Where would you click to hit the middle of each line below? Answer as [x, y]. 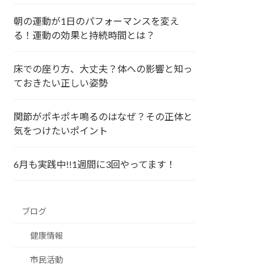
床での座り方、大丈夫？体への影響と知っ [103, 68]
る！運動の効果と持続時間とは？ [85, 35]
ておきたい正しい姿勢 [61, 82]
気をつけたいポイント [61, 130]
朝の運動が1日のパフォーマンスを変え [97, 21]
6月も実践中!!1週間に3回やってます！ [95, 164]
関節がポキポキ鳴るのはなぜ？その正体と [103, 116]
